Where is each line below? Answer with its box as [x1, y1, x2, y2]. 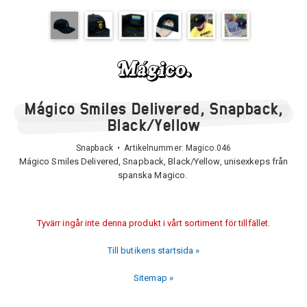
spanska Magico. [117, 170, 190, 180]
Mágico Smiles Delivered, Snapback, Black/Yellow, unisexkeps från [19, 156, 288, 167]
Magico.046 [185, 143, 231, 153]
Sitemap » [134, 273, 173, 283]
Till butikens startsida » [107, 245, 200, 256]
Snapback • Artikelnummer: [76, 143, 186, 153]
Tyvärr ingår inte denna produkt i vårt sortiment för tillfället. [36, 218, 271, 228]
